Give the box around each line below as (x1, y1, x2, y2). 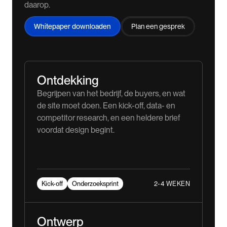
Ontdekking (37, 73, 99, 88)
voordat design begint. (37, 125, 115, 135)
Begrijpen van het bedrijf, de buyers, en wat (37, 89, 185, 99)
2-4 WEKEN (154, 179, 190, 187)
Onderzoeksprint (72, 180, 119, 188)
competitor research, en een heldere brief (37, 113, 180, 123)
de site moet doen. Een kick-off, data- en (37, 101, 175, 111)
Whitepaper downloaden (34, 22, 111, 31)
